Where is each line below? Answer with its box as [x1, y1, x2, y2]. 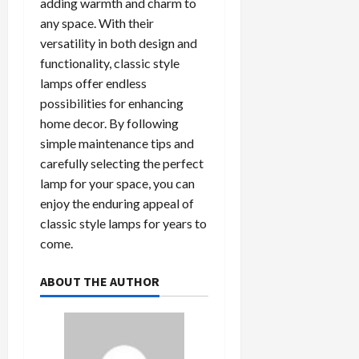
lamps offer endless [40, 75, 147, 91]
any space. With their [40, 15, 154, 31]
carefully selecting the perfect [40, 155, 204, 171]
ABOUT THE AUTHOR [40, 273, 159, 290]
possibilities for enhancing [40, 95, 184, 111]
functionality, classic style [40, 55, 179, 71]
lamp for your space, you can [40, 175, 195, 192]
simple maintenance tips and [40, 135, 194, 151]
